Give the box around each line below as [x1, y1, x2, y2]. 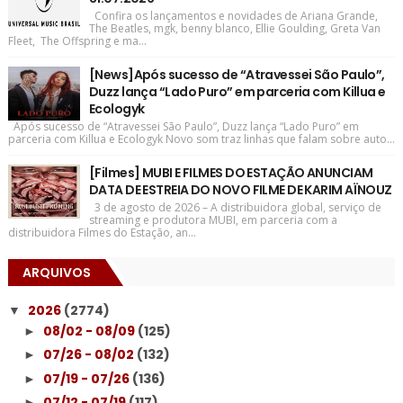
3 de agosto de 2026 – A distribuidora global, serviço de [88, 200, 381, 215]
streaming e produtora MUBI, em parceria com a [88, 212, 337, 228]
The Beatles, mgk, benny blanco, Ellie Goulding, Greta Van [88, 21, 381, 36]
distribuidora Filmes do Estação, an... [7, 225, 196, 240]
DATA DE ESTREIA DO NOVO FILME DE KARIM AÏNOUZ [88, 181, 392, 199]
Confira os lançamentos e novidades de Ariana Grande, [88, 8, 378, 23]
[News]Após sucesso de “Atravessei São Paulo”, [88, 66, 385, 84]
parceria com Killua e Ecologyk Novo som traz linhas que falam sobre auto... [7, 131, 395, 147]
